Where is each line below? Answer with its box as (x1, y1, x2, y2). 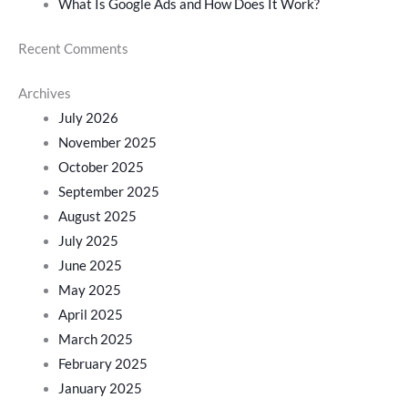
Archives (18, 85, 71, 101)
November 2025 (57, 134, 157, 150)
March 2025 (57, 331, 133, 347)
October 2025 (57, 158, 144, 175)
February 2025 (57, 355, 148, 372)
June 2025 (57, 257, 122, 273)
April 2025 (57, 306, 123, 322)
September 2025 (57, 183, 159, 199)
